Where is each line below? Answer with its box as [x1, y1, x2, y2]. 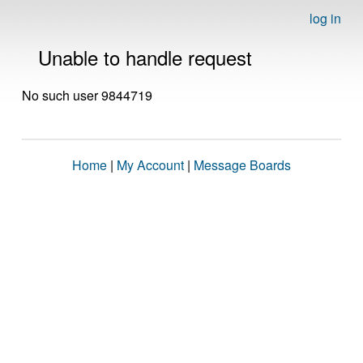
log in [310, 9, 341, 28]
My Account [117, 156, 184, 174]
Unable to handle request [38, 43, 252, 71]
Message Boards [194, 156, 291, 174]
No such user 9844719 [22, 86, 152, 105]
